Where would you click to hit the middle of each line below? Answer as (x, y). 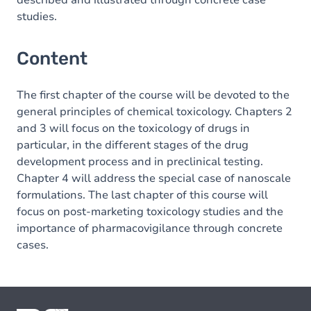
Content (52, 59)
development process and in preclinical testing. (140, 162)
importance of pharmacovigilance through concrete (150, 228)
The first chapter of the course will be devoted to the (153, 95)
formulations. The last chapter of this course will (142, 195)
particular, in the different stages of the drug (133, 145)
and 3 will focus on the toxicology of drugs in (133, 128)
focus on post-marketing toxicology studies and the (150, 212)
